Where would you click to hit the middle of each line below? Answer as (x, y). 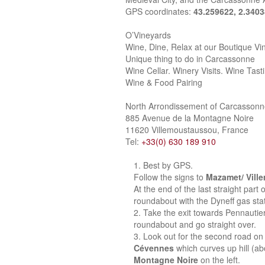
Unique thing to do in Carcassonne (190, 58)
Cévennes (154, 248)
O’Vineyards (148, 35)
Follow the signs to (170, 177)
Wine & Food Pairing (164, 82)
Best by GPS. (168, 165)
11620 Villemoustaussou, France (187, 129)
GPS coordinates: (159, 11)
